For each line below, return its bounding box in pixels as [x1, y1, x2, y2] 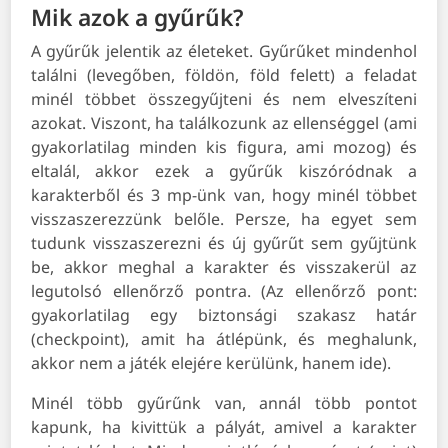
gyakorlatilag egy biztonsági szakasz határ [31, 304, 417, 327]
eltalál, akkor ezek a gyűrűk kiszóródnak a [31, 160, 417, 183]
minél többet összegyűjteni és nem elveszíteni [31, 88, 417, 111]
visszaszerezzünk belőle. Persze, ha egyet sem [31, 208, 417, 231]
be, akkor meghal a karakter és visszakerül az [31, 256, 417, 279]
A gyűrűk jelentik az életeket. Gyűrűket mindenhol [31, 40, 417, 63]
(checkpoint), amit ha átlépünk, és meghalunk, [31, 328, 417, 351]
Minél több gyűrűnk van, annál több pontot [31, 392, 417, 415]
